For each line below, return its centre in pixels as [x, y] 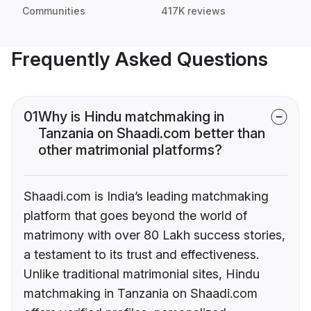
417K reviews [193, 11]
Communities [54, 11]
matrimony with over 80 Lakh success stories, [154, 235]
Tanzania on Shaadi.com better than [152, 134]
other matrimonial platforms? [130, 150]
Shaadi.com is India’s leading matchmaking [146, 196]
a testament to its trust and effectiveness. [141, 255]
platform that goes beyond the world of [135, 216]
